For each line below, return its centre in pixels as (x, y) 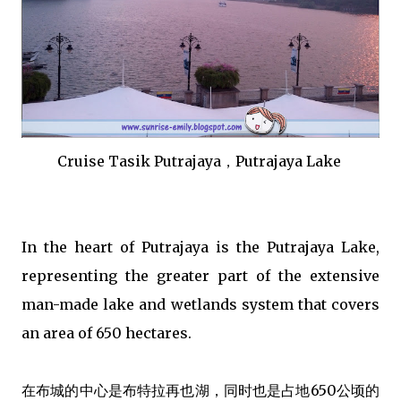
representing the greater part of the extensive (200, 276)
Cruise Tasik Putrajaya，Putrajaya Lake (200, 162)
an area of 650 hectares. (107, 333)
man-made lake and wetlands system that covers (200, 305)
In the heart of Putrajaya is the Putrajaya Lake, (200, 247)
